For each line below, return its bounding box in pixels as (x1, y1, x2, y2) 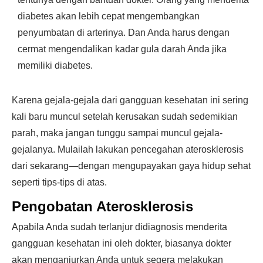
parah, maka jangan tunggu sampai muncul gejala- (12, 128, 222, 138)
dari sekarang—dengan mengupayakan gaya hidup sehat (12, 161, 251, 171)
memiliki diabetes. (18, 60, 93, 70)
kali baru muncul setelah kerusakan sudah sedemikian (12, 112, 238, 122)
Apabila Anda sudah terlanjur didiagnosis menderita (12, 222, 227, 232)
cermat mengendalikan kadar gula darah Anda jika (18, 44, 227, 54)
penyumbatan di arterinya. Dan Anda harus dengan (18, 28, 230, 38)
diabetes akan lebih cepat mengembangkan (18, 11, 200, 21)
